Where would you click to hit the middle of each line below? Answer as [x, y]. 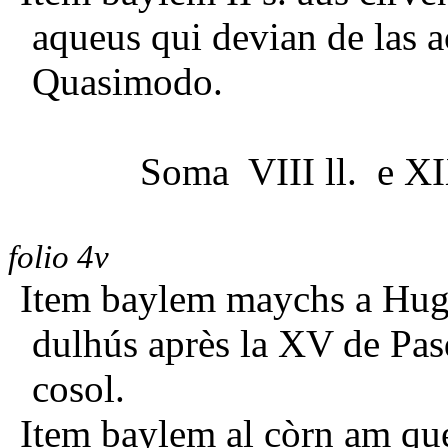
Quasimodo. [127, 81]
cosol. [78, 388]
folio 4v [58, 256]
